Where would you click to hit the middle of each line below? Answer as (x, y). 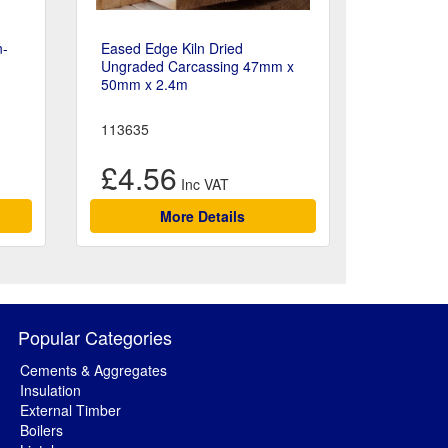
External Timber (70, 410)
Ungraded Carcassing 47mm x (197, 66)
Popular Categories (95, 337)
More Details (203, 216)
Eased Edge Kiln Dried (171, 48)
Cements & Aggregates (93, 370)
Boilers (41, 430)
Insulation (50, 390)
